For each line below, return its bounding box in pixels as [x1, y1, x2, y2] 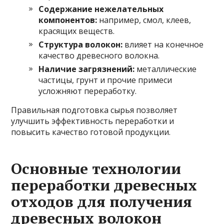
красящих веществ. [38, 25, 115, 37]
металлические [134, 63, 197, 75]
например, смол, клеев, [97, 14, 191, 26]
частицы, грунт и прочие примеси [38, 74, 172, 86]
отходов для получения [11, 191, 192, 212]
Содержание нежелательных [38, 3, 164, 15]
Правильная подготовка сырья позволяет [11, 104, 178, 116]
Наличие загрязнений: [38, 63, 135, 75]
